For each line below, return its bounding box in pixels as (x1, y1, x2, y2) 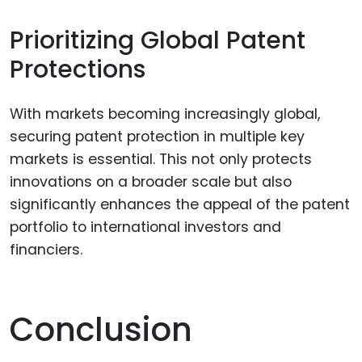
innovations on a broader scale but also (10, 171, 292, 192)
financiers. (10, 239, 82, 259)
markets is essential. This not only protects (10, 149, 312, 169)
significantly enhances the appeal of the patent (10, 194, 350, 214)
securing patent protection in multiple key (10, 126, 305, 146)
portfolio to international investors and (10, 217, 281, 237)
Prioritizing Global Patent (10, 23, 305, 58)
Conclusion (10, 306, 192, 352)
